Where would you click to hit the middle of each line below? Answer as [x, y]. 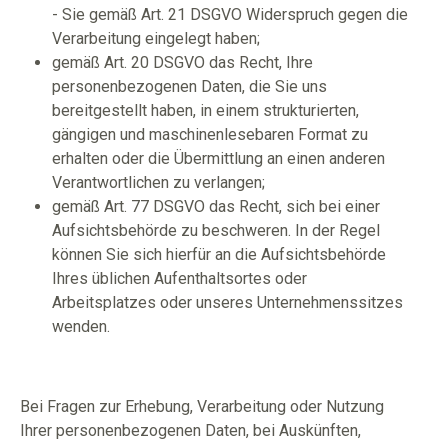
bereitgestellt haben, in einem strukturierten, [205, 110]
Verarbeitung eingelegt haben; [156, 38]
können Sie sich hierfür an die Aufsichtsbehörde [219, 254]
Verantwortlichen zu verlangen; [158, 182]
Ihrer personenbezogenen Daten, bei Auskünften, [190, 430]
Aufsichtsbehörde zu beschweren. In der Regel [216, 230]
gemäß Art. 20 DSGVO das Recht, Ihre [182, 62]
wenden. [81, 326]
